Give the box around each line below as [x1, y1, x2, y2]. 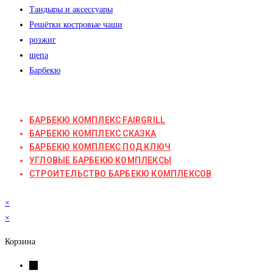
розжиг [29, 35, 56, 44]
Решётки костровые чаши [29, 19, 122, 29]
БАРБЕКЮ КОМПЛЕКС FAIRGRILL [29, 115, 166, 125]
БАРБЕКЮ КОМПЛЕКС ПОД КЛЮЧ [29, 141, 171, 152]
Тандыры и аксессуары [29, 4, 113, 14]
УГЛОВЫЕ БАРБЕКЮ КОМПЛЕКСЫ [29, 155, 171, 165]
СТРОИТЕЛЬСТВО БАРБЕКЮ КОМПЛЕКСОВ [29, 168, 212, 179]
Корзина [5, 236, 35, 246]
